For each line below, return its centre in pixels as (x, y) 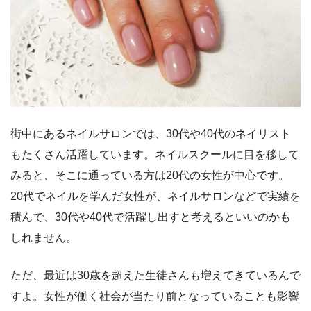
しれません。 (44, 237)
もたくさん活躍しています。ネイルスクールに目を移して (155, 154)
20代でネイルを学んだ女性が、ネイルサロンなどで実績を (155, 196)
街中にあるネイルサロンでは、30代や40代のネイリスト (151, 133)
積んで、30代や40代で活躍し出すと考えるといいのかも (151, 217)
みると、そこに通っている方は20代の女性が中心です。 (150, 175)
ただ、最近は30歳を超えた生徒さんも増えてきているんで (155, 275)
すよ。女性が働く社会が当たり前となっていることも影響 (155, 296)
